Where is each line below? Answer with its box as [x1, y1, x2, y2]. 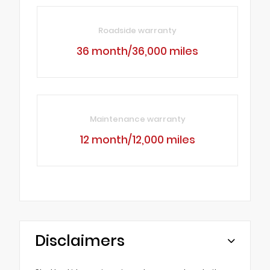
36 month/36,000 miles [77, 44, 199, 59]
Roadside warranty [98, 25, 177, 37]
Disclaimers [35, 230, 125, 252]
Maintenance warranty [89, 113, 186, 125]
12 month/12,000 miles [80, 133, 196, 148]
